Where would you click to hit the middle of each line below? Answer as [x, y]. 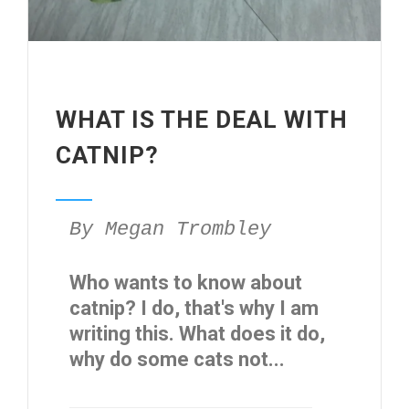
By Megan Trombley [170, 230]
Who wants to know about [186, 283]
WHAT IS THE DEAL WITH [202, 120]
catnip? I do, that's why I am [194, 308]
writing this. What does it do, [197, 334]
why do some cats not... [177, 359]
